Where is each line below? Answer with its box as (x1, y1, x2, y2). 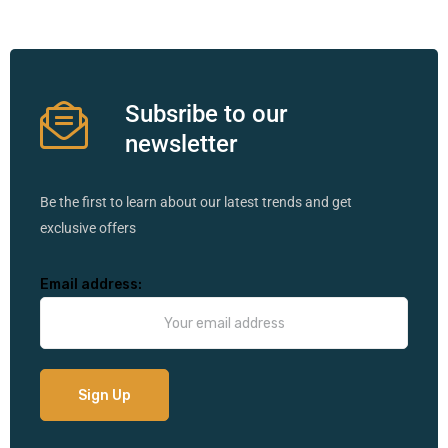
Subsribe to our (125, 100, 287, 129)
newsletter (125, 130, 237, 159)
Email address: (40, 276, 142, 293)
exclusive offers (40, 220, 136, 237)
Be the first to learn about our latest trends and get (40, 194, 352, 211)
